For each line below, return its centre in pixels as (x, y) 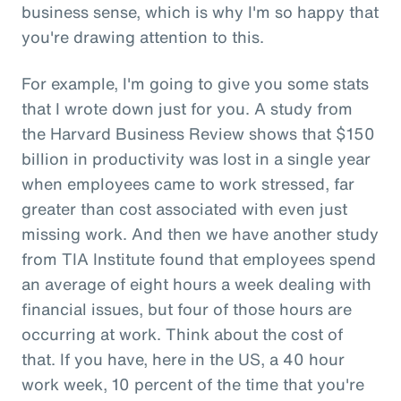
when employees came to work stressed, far (188, 183)
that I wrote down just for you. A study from (187, 108)
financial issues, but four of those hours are (187, 308)
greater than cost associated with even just (184, 208)
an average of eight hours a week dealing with (196, 283)
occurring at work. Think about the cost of (182, 333)
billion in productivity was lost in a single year (196, 158)
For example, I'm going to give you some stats (195, 83)
